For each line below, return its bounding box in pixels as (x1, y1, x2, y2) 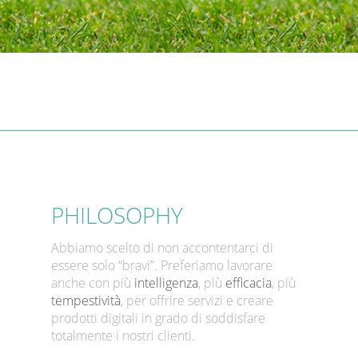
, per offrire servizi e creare (121, 292, 274, 309)
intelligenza (134, 274, 199, 292)
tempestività (51, 292, 121, 309)
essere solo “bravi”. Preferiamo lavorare (51, 257, 273, 274)
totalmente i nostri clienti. (51, 327, 196, 344)
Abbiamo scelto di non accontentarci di (51, 239, 274, 257)
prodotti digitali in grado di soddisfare (51, 309, 266, 327)
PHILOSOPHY (51, 200, 184, 230)
